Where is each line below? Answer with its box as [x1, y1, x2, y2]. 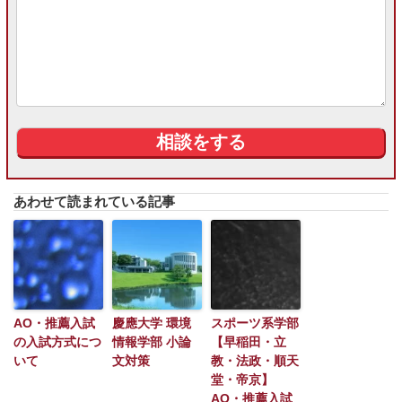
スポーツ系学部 [211, 316, 299, 331]
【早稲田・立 [211, 335, 286, 350]
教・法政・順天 [211, 354, 299, 369]
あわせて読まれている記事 [13, 194, 175, 210]
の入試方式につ [13, 335, 101, 350]
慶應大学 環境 [112, 316, 191, 331]
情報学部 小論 [112, 335, 191, 350]
